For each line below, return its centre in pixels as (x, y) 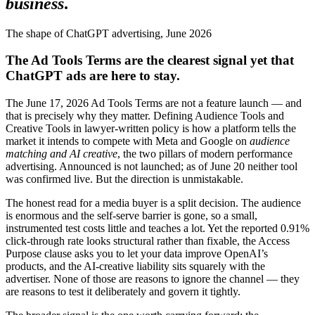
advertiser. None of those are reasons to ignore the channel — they (153, 279)
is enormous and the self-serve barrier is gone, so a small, (131, 216)
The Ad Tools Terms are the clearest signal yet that (150, 60)
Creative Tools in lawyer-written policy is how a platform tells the (151, 129)
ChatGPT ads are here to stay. (93, 76)
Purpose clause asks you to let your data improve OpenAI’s (137, 254)
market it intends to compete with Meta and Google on (126, 141)
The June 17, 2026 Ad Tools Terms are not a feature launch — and (154, 103)
